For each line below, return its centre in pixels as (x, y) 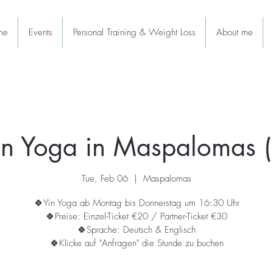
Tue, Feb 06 (105, 178)
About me (234, 32)
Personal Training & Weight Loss (134, 32)
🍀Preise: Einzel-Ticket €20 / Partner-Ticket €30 (136, 216)
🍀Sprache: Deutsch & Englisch (136, 229)
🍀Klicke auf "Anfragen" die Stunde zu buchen (136, 243)
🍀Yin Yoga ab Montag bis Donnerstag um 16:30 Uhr (136, 203)
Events (40, 32)
